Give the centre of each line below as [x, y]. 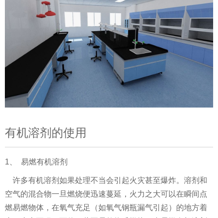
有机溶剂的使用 [46, 133]
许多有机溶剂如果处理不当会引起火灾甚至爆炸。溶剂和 [106, 180]
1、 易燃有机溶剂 [36, 162]
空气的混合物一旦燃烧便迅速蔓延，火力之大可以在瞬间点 [106, 194]
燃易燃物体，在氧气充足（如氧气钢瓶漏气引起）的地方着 [106, 208]
